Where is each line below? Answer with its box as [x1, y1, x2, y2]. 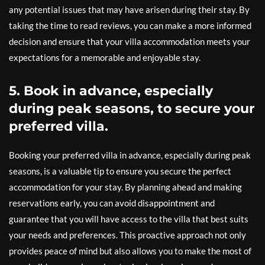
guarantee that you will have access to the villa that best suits [9, 214, 248, 224]
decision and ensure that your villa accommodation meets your [9, 36, 250, 47]
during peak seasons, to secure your [9, 101, 254, 117]
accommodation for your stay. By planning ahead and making [9, 182, 242, 192]
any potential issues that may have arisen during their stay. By [9, 4, 250, 15]
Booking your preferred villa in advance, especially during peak [9, 150, 251, 160]
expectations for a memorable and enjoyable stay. [9, 52, 201, 63]
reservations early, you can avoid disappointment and [9, 198, 215, 208]
